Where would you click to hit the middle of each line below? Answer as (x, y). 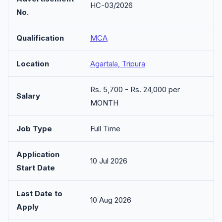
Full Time (105, 129)
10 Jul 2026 (109, 161)
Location (33, 64)
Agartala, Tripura (118, 64)
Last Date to (39, 194)
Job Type (34, 129)
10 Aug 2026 (111, 200)
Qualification (40, 38)
